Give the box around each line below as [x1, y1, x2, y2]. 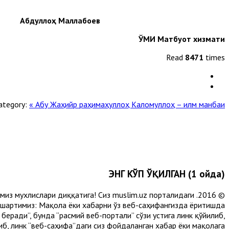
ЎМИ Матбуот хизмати [139, 33, 225, 44]
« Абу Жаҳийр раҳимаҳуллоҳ [29, 99, 131, 109]
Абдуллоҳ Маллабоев [100, 15, 225, 26]
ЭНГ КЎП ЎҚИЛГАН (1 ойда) [109, 168, 225, 180]
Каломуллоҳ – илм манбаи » [131, 99, 225, 109]
